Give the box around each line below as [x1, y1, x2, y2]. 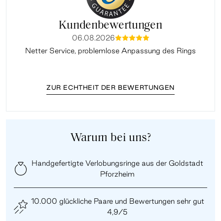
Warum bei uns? [70, 132, 151, 144]
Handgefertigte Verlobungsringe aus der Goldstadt [32, 158, 203, 167]
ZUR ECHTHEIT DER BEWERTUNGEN [46, 83, 175, 91]
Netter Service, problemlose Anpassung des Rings [25, 46, 196, 55]
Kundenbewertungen [59, 19, 162, 32]
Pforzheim [100, 169, 135, 178]
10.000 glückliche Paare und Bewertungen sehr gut [31, 196, 204, 205]
